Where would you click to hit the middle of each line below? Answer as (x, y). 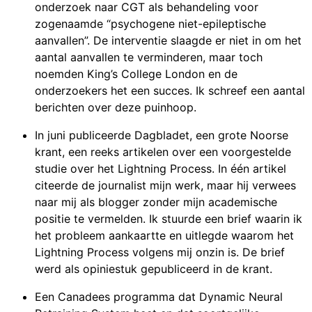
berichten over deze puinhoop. (116, 108)
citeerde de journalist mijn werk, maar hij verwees (165, 186)
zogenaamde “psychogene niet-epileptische (150, 24)
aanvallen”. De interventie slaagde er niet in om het (168, 41)
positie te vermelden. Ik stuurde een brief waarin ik (169, 219)
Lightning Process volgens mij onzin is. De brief (160, 252)
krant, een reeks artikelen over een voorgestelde (163, 152)
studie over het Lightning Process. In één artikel (161, 169)
